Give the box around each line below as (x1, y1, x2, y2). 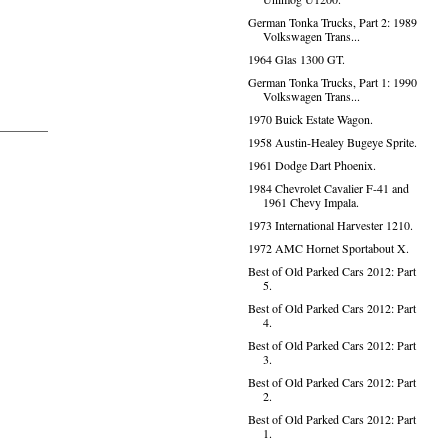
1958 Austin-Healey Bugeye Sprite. (247, 134, 417, 150)
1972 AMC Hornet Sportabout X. (247, 240, 409, 256)
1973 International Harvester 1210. (247, 217, 413, 233)
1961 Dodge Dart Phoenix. (247, 157, 376, 173)
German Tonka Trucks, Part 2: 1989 (247, 14, 417, 30)
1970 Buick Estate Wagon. (247, 111, 373, 127)
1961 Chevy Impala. (262, 194, 359, 210)
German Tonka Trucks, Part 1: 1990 (247, 74, 417, 90)
